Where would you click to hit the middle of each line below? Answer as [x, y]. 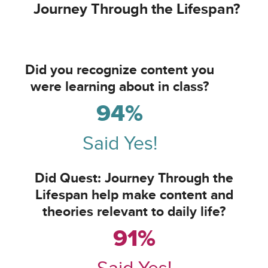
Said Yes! [120, 144]
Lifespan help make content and [134, 195]
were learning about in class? [120, 87]
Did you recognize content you [120, 70]
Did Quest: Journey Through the [134, 179]
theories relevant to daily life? [134, 212]
